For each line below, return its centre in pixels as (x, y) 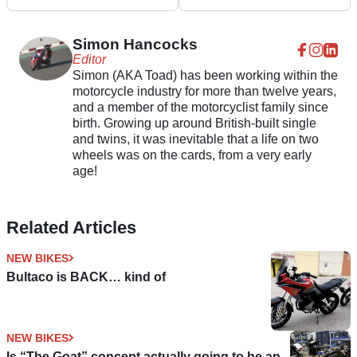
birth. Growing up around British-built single (194, 123)
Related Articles (71, 227)
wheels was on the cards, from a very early (192, 155)
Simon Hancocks (135, 44)
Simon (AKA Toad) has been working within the (205, 75)
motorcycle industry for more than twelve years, (204, 91)
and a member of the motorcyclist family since (200, 107)
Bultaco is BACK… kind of (86, 277)
